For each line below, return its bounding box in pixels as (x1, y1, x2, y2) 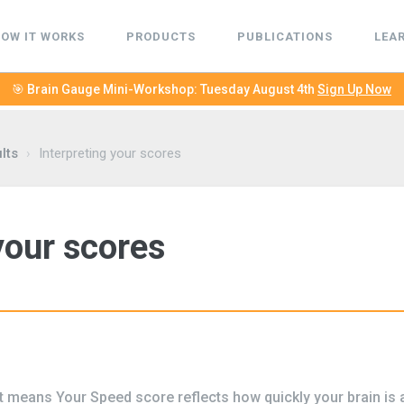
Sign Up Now (317, 82, 391, 96)
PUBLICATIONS (236, 29, 333, 43)
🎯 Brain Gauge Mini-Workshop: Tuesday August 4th (12, 82, 317, 96)
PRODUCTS (125, 29, 196, 43)
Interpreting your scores (38, 145, 181, 161)
